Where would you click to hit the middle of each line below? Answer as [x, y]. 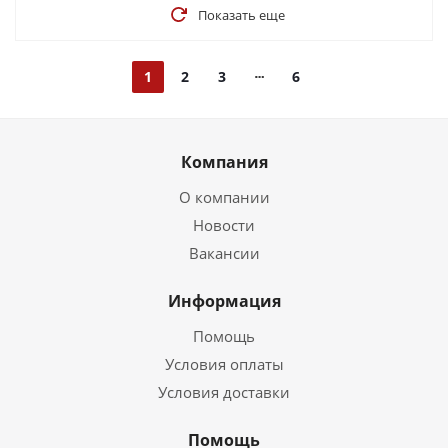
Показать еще [241, 15]
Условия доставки [224, 392]
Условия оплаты [224, 364]
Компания [224, 162]
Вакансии [224, 253]
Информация [224, 301]
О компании [224, 197]
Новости [224, 225]
